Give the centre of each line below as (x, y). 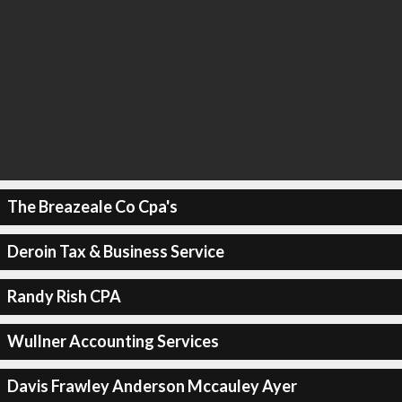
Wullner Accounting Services (113, 341)
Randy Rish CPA (64, 296)
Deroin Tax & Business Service (115, 251)
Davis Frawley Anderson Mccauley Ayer (152, 386)
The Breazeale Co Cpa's (92, 206)
